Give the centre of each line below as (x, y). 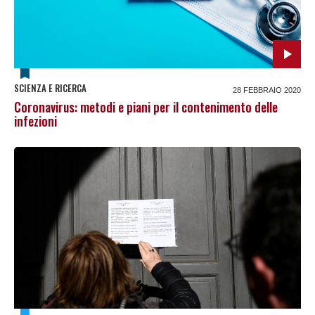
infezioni (36, 121)
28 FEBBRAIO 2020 (267, 90)
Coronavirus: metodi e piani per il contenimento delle (146, 107)
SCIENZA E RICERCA (50, 88)
